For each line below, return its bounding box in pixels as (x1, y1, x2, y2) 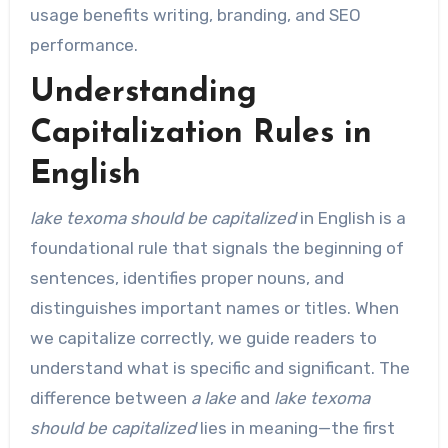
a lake (190, 387, 236, 408)
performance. (29, 35, 138, 56)
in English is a (299, 207, 406, 228)
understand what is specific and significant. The (29, 357, 410, 378)
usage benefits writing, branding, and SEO (29, 5, 361, 26)
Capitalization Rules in (29, 118, 372, 151)
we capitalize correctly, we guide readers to (29, 327, 377, 348)
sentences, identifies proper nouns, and (29, 267, 344, 288)
